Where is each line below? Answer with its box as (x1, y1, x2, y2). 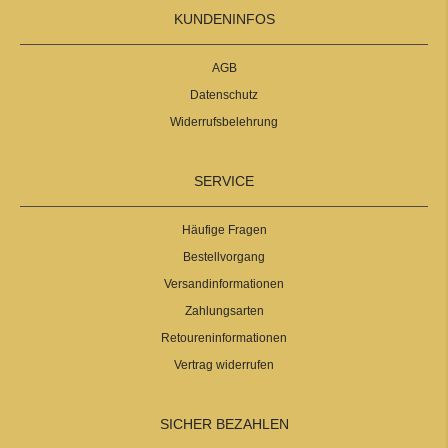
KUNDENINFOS (173, 10, 275, 27)
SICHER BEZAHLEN (159, 415, 289, 432)
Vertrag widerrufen (174, 357, 274, 372)
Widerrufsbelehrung (170, 114, 278, 129)
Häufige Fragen (181, 222, 267, 237)
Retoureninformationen (161, 330, 287, 345)
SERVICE (194, 172, 254, 189)
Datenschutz (190, 87, 258, 102)
